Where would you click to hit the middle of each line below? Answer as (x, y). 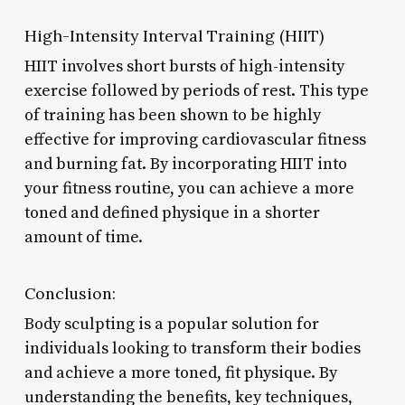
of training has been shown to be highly (172, 115)
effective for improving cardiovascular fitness (195, 139)
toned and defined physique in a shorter (172, 212)
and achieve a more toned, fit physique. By (180, 372)
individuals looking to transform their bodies (192, 348)
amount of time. (83, 237)
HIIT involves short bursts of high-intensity (184, 66)
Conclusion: (70, 293)
